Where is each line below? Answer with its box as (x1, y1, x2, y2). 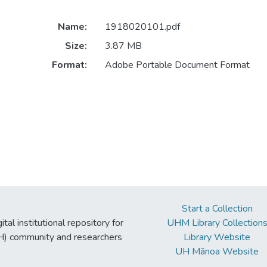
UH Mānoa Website (175, 245, 259, 258)
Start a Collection (181, 202, 253, 215)
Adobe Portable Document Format (104, 58, 250, 72)
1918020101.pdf (104, 20, 180, 34)
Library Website (184, 231, 251, 244)
